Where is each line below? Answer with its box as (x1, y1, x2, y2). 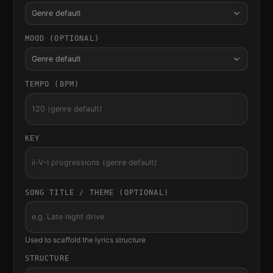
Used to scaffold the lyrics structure (24, 235, 146, 244)
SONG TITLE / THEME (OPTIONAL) (24, 188, 169, 197)
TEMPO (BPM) (24, 80, 80, 89)
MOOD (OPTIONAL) (24, 34, 99, 43)
